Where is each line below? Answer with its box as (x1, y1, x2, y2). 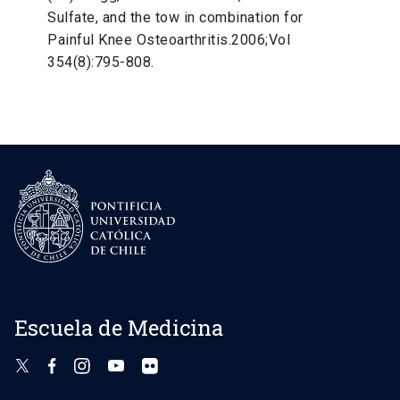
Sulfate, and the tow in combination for (47, 9, 304, 27)
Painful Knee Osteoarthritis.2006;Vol (47, 31, 291, 49)
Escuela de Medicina (14, 312, 224, 342)
